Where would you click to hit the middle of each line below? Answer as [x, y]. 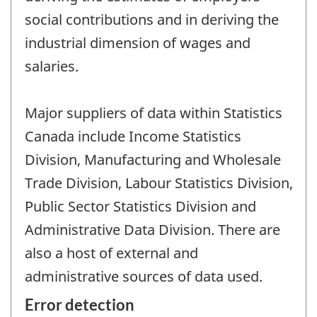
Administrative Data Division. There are [152, 230]
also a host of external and [111, 253]
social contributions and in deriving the [152, 20]
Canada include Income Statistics [133, 137]
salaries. [52, 67]
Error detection [80, 304]
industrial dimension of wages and [138, 43]
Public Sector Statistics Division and [140, 207]
